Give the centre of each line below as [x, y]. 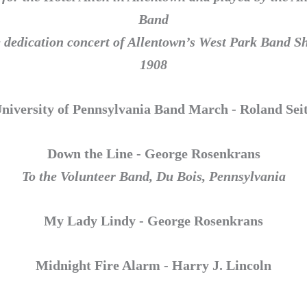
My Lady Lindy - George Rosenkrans [153, 220]
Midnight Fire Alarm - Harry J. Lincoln [153, 265]
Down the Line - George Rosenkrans [153, 153]
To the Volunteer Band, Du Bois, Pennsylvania [153, 176]
